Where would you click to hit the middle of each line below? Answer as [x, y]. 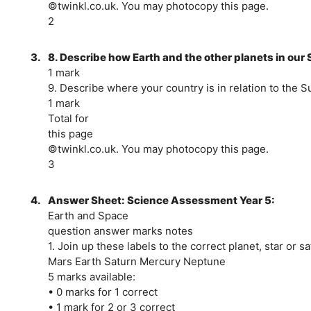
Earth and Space [88, 215]
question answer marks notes [120, 230]
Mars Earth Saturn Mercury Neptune [136, 261]
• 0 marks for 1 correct [102, 292]
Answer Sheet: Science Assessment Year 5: [161, 200]
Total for [68, 118]
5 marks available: [91, 276]
